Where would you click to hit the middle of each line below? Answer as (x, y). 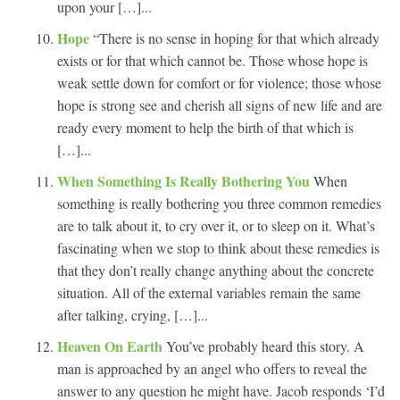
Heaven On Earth (112, 346)
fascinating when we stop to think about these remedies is (218, 247)
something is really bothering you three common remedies (219, 203)
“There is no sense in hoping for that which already (236, 37)
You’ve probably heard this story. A (265, 346)
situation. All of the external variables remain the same (209, 292)
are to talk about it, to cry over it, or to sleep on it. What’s (216, 225)
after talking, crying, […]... (133, 314)
